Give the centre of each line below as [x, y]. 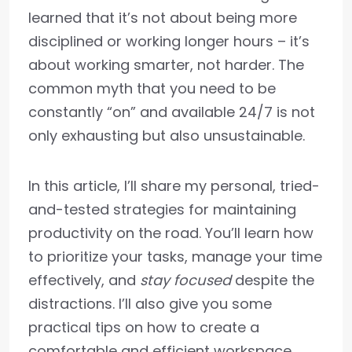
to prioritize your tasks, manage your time [175, 257]
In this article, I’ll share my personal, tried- [174, 186]
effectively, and [84, 280]
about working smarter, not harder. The [166, 65]
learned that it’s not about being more [163, 18]
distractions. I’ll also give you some [150, 304]
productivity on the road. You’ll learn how [171, 233]
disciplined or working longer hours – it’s [169, 42]
